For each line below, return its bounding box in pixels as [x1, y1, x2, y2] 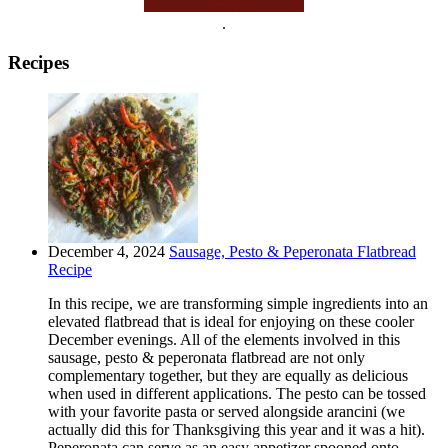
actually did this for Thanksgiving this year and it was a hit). [48, 420, 425, 438]
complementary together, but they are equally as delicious [48, 366, 408, 384]
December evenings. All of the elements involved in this [48, 330, 400, 348]
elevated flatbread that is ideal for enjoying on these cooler [48, 312, 414, 330]
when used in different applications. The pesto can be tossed [48, 384, 426, 402]
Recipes [8, 51, 69, 73]
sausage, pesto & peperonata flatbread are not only [48, 348, 365, 366]
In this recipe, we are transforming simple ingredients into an [48, 294, 428, 312]
